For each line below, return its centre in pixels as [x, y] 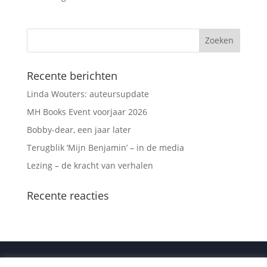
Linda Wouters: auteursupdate [88, 94]
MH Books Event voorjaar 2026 [87, 111]
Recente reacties [68, 195]
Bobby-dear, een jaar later [79, 129]
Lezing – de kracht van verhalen [90, 165]
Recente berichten [72, 75]
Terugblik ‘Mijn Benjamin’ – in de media [105, 147]
